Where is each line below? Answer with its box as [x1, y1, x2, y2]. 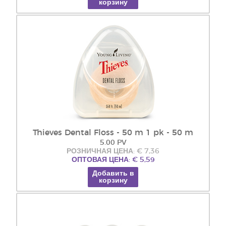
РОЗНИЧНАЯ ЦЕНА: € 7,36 [67, 148, 159, 155]
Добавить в [92, 170, 134, 177]
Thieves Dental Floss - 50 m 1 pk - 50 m [33, 129, 193, 137]
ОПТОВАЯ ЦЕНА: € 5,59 [71, 156, 155, 163]
